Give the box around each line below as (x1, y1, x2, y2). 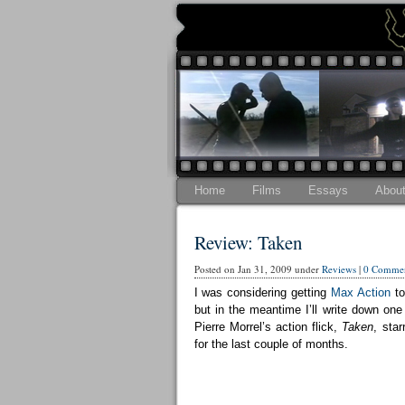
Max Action (331, 286, 391, 299)
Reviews (321, 262, 356, 276)
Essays (307, 184, 348, 197)
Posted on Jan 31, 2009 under (193, 262, 322, 276)
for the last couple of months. (193, 337, 348, 351)
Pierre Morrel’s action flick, (193, 320, 343, 334)
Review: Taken (193, 230, 302, 255)
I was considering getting (193, 286, 332, 299)
